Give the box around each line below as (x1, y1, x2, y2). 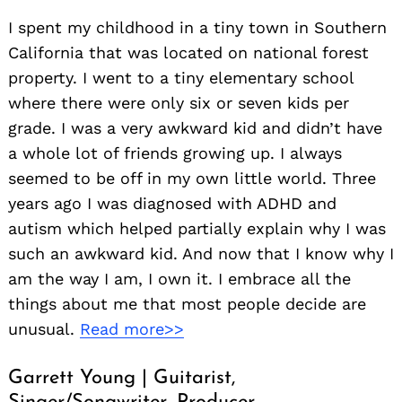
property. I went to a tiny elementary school (8, 67, 354, 87)
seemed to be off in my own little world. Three (8, 168, 376, 188)
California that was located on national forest (8, 42, 369, 62)
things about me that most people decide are (8, 293, 366, 313)
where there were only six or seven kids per (8, 92, 349, 112)
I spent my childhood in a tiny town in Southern (8, 17, 387, 37)
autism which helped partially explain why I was (8, 218, 386, 238)
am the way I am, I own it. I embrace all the (8, 268, 351, 288)
